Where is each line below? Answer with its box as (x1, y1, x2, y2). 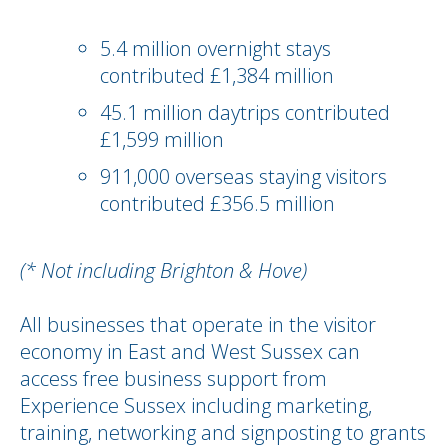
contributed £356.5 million (100, 190, 340, 217)
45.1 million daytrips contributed (100, 99, 390, 126)
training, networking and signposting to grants (20, 419, 426, 446)
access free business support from (20, 365, 327, 392)
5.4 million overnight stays (100, 35, 331, 62)
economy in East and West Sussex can (20, 338, 360, 365)
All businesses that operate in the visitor (20, 311, 376, 338)
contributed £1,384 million (100, 62, 339, 89)
